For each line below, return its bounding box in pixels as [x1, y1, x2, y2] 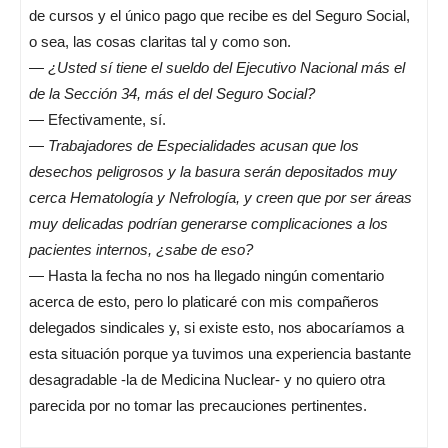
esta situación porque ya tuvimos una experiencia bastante [29, 345, 411, 362]
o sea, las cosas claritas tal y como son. [29, 33, 291, 50]
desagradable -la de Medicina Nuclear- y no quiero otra [29, 371, 385, 388]
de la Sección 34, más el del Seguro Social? [29, 85, 315, 102]
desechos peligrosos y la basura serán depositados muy [29, 163, 397, 180]
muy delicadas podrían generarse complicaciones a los [29, 215, 388, 232]
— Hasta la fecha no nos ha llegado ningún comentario [29, 267, 384, 284]
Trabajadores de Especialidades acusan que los [44, 137, 359, 154]
